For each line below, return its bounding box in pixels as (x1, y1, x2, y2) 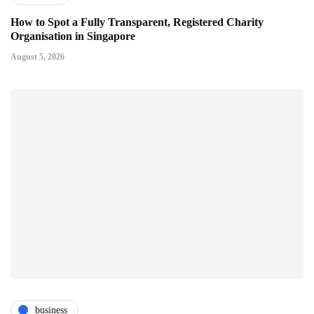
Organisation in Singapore (11, 30, 135, 43)
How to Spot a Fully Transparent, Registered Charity (11, 16, 264, 29)
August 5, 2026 (11, 52, 64, 62)
